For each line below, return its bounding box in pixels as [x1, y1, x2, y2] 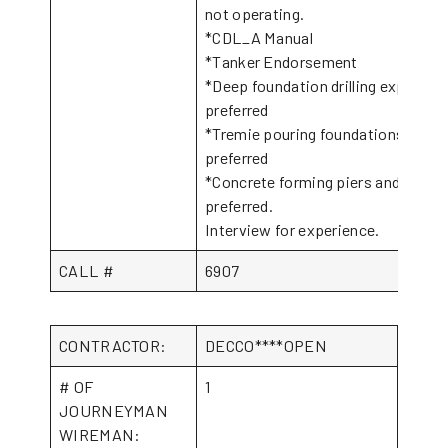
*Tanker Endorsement [205, 52, 358, 71]
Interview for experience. [205, 220, 380, 239]
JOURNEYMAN [59, 401, 169, 420]
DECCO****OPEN [205, 336, 327, 355]
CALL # [59, 261, 114, 280]
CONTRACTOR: [59, 336, 167, 355]
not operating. [205, 4, 305, 23]
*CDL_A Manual [205, 28, 313, 47]
